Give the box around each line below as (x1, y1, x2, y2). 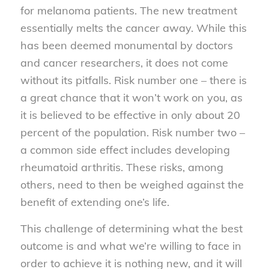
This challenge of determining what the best (20, 222, 243, 236)
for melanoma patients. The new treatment (20, 3, 237, 17)
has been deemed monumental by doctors (20, 38, 233, 52)
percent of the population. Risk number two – (20, 125, 245, 139)
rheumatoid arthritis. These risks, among (20, 160, 223, 174)
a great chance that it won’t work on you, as (20, 90, 243, 104)
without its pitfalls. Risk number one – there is (20, 73, 247, 87)
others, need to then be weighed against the (20, 177, 244, 192)
